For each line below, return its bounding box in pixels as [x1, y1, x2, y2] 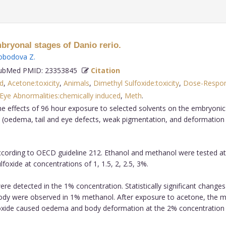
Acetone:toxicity [7, 78, 60, 88]
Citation [90, 65, 120, 75]
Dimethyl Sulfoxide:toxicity [93, 78, 179, 88]
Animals [63, 78, 89, 88]
